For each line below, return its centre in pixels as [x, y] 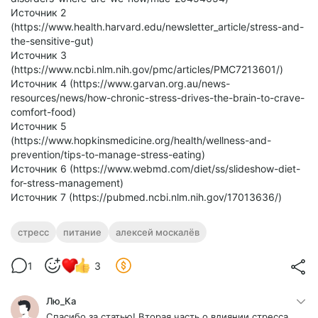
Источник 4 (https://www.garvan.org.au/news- [120, 84]
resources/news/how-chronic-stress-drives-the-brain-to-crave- [158, 98]
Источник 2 [38, 13]
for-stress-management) [67, 183]
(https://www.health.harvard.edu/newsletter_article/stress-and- [157, 27]
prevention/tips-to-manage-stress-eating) [108, 155]
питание [82, 232]
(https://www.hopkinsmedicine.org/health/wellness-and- [141, 141]
